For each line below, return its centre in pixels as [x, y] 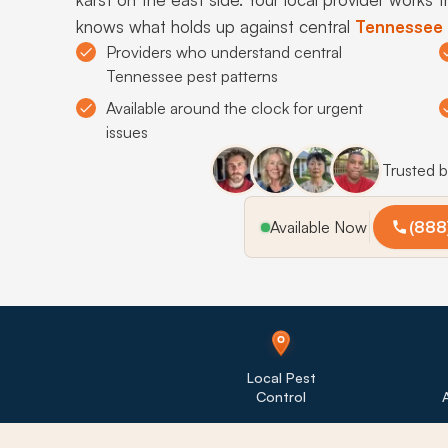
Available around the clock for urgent [234, 108]
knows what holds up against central [215, 26]
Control [281, 396]
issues [127, 132]
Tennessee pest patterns [192, 76]
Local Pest [281, 377]
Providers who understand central [224, 52]
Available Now [319, 227]
